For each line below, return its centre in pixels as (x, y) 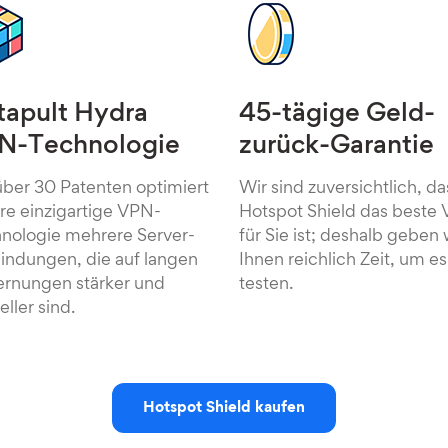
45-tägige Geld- (337, 115)
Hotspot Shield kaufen (224, 408)
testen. (266, 285)
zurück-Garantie (336, 147)
